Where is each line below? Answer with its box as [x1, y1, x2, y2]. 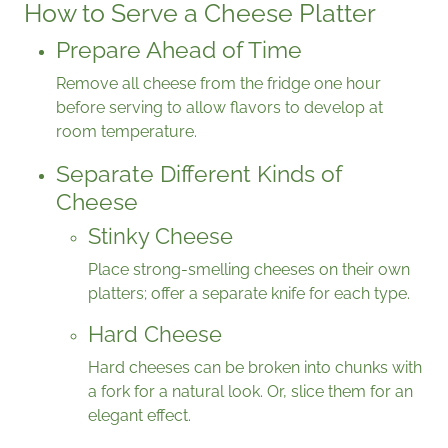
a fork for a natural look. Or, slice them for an [88, 382, 413, 402]
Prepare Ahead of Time [56, 36, 302, 64]
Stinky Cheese [88, 224, 233, 250]
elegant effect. [88, 406, 191, 426]
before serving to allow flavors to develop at [56, 98, 383, 118]
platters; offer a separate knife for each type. [88, 284, 410, 304]
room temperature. [56, 122, 197, 142]
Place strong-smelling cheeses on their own [88, 260, 410, 280]
